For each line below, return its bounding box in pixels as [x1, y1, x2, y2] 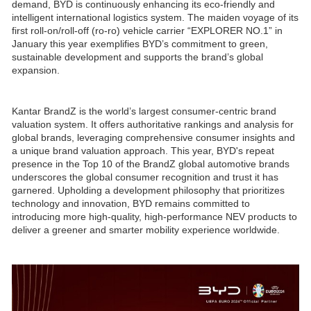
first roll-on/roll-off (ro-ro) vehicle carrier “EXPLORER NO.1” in [12, 25, 283, 37]
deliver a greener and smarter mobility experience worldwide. [12, 224, 280, 236]
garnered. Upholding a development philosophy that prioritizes [12, 185, 285, 196]
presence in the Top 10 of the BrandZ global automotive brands [12, 158, 289, 170]
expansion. [12, 65, 60, 76]
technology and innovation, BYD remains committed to [12, 198, 250, 210]
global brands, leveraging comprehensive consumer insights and [12, 132, 295, 144]
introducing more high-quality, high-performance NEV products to [12, 211, 297, 223]
